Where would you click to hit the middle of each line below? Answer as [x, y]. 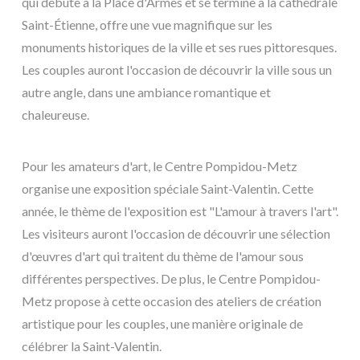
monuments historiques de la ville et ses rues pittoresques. [179, 47]
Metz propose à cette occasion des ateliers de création [172, 301]
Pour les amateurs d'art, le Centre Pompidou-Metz [160, 166]
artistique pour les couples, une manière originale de [162, 323]
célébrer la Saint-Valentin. [92, 346]
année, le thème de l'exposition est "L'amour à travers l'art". [180, 211]
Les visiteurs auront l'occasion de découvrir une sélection [176, 233]
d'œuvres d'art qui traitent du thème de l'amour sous [163, 256]
